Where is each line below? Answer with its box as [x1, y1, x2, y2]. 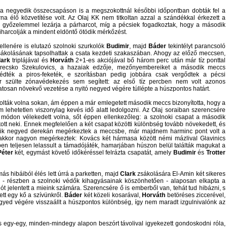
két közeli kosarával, [82, 192, 142, 199]
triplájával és [10, 57, 50, 64]
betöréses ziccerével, [165, 192, 225, 199]
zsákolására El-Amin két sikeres [135, 170, 226, 177]
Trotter [206, 149, 225, 156]
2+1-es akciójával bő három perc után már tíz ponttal [73, 57, 226, 64]
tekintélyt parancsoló [166, 43, 226, 50]
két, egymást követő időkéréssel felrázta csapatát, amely [13, 149, 173, 156]
